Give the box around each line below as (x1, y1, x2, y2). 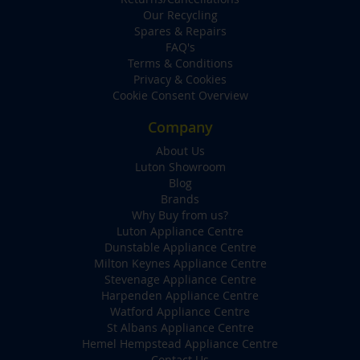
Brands (161, 191, 199, 207)
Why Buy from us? (132, 207, 228, 223)
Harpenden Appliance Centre (101, 288, 259, 304)
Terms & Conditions (127, 55, 233, 72)
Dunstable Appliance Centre (104, 239, 256, 256)
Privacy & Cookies (133, 72, 227, 88)
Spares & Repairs (133, 23, 227, 39)
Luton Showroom (134, 159, 226, 175)
